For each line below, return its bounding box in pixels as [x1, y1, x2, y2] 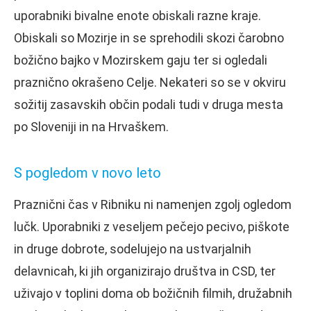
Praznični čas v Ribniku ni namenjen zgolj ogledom [14, 196, 292, 212]
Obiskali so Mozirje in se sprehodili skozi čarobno [14, 30, 284, 45]
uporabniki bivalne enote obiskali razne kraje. [14, 8, 261, 23]
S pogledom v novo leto [14, 164, 161, 181]
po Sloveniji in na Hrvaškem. [14, 119, 169, 134]
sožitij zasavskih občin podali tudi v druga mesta [14, 96, 283, 112]
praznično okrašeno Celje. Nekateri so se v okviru [14, 74, 286, 90]
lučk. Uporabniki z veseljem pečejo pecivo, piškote [14, 219, 289, 234]
